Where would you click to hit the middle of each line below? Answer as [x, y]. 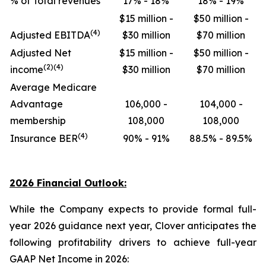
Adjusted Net [41, 53]
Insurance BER [44, 138]
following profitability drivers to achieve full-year [133, 242]
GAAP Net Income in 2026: [69, 259]
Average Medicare [53, 87]
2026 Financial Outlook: [68, 183]
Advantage [37, 104]
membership [38, 121]
